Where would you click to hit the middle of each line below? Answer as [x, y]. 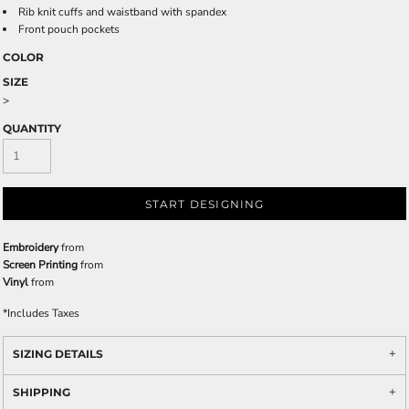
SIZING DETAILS [58, 354]
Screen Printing [40, 265]
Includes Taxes [43, 313]
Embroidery [31, 247]
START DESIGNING [204, 204]
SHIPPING [42, 392]
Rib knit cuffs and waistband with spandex [122, 12]
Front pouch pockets [69, 29]
